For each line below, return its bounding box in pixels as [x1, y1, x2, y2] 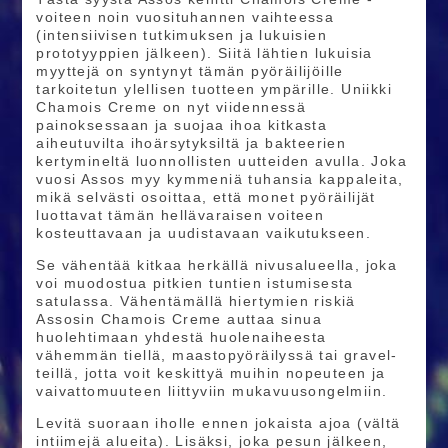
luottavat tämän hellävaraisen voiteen [36, 207, 325, 224]
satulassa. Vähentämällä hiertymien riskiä [36, 293, 356, 310]
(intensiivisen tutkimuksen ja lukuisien [36, 27, 327, 44]
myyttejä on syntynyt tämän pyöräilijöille [36, 63, 344, 80]
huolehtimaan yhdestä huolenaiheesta [36, 329, 327, 346]
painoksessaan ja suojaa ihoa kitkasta [36, 117, 328, 134]
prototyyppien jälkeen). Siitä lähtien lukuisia [36, 45, 373, 62]
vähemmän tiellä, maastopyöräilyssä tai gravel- [36, 347, 398, 364]
